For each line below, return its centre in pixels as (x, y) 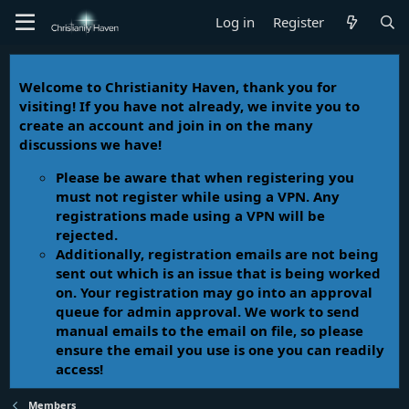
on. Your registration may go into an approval (214, 292)
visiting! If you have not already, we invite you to (189, 106)
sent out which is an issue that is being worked (218, 273)
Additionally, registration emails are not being (217, 254)
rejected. (87, 235)
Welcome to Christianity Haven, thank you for (178, 87)
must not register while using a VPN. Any (198, 196)
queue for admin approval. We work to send (208, 311)
